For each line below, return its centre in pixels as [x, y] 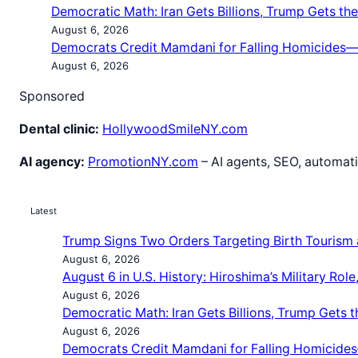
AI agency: [52, 161]
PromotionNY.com [143, 161]
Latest [44, 211]
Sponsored [52, 96]
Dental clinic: [59, 129]
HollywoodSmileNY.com [175, 129]
